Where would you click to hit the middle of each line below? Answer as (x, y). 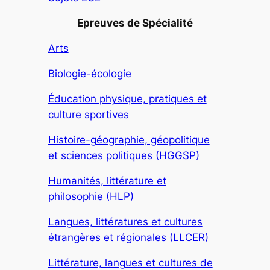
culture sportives (88, 115)
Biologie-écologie (89, 74)
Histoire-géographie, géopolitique (129, 140)
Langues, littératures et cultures (125, 222)
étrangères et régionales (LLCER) (128, 238)
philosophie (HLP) (91, 197)
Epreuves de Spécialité (135, 23)
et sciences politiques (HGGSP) (124, 156)
